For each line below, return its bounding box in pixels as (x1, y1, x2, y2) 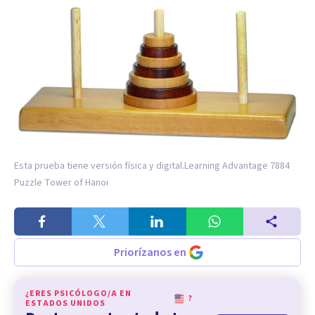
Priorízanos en (113, 244, 186, 260)
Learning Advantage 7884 (184, 158, 290, 173)
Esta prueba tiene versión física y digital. (14, 158, 184, 173)
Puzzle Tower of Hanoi (14, 175, 108, 190)
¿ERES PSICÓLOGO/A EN (25, 287, 131, 300)
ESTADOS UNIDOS (25, 297, 105, 309)
